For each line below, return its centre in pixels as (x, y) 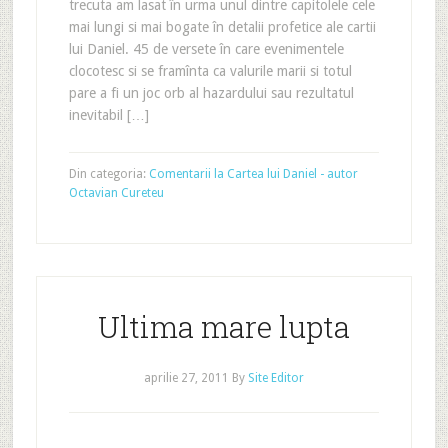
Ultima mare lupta (223, 326)
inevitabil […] (108, 115)
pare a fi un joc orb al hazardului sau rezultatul (211, 93)
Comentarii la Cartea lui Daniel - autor (253, 174)
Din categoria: (108, 174)
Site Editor (275, 378)
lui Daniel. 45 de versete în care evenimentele (206, 49)
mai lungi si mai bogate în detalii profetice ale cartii (222, 27)
